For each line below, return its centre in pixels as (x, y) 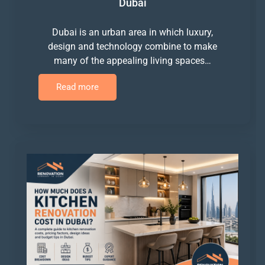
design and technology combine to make (132, 46)
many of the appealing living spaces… (132, 60)
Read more (77, 87)
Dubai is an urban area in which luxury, (132, 32)
